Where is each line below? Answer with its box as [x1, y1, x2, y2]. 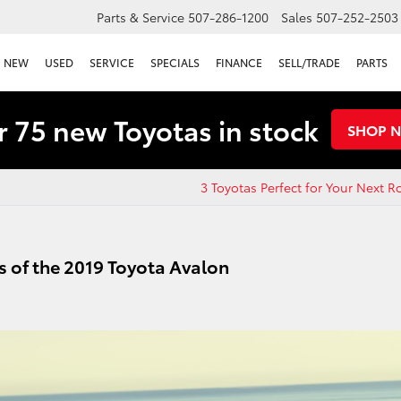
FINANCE [216, 55, 262, 71]
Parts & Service [97, 8, 184, 27]
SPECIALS [150, 55, 200, 71]
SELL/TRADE [278, 55, 340, 71]
